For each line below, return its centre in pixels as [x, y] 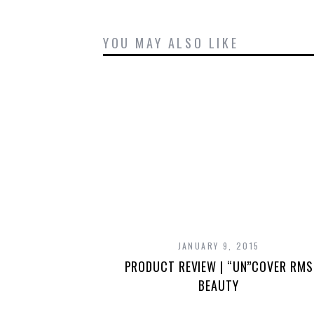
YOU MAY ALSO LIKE [171, 43]
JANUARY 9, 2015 [219, 246]
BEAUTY [219, 285]
